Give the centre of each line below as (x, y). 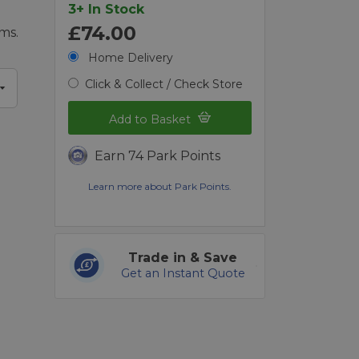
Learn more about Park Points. (160, 187)
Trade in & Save (183, 258)
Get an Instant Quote (183, 274)
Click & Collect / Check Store (164, 84)
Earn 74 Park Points (158, 156)
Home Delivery (129, 57)
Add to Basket (152, 120)
